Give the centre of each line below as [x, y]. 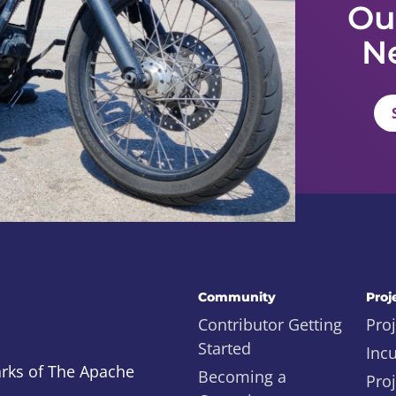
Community [237, 297]
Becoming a [242, 377]
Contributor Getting [270, 324]
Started [225, 348]
